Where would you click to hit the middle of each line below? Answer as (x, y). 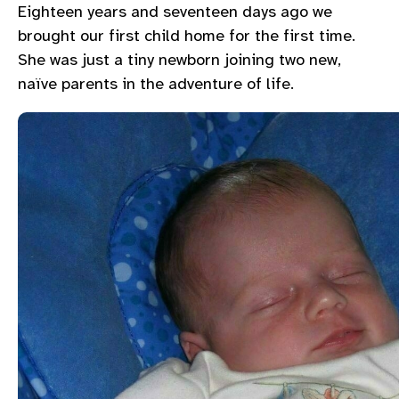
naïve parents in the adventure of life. (156, 84)
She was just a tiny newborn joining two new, (179, 60)
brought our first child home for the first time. (187, 36)
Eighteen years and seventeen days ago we (175, 12)
